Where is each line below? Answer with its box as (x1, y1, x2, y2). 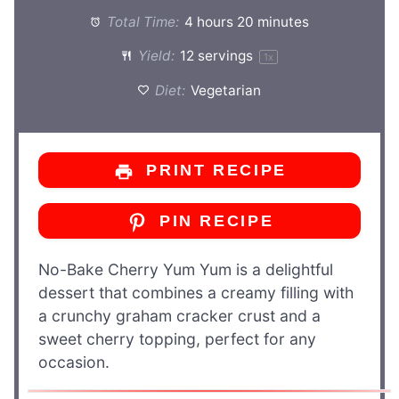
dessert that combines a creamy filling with (38, 282, 354, 302)
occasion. (38, 352, 110, 371)
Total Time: (103, 13, 180, 31)
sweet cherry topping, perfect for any (38, 329, 316, 348)
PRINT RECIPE (139, 161, 287, 180)
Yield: (134, 47, 175, 65)
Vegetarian (191, 81, 262, 99)
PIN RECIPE (152, 212, 274, 231)
